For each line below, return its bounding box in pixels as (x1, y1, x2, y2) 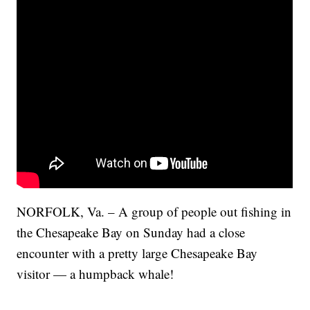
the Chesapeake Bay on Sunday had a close (17, 224, 246, 241)
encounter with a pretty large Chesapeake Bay (17, 244, 258, 262)
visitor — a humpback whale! (17, 265, 174, 283)
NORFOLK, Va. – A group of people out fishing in (17, 203, 292, 221)
